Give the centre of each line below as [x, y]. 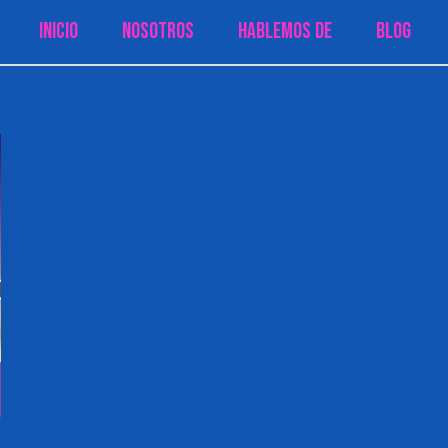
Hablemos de [285, 31]
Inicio [58, 31]
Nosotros [158, 31]
